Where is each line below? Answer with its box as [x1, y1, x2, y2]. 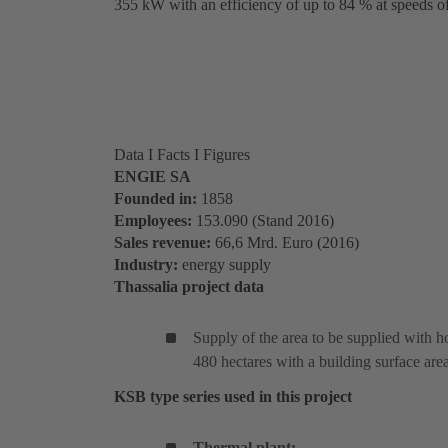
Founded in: [114, 190, 201, 208]
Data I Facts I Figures [114, 146, 250, 164]
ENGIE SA [114, 168, 191, 186]
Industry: [114, 256, 182, 274]
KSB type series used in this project [114, 388, 352, 406]
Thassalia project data [114, 278, 264, 296]
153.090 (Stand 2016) [196, 212, 334, 230]
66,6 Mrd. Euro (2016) [215, 234, 359, 252]
